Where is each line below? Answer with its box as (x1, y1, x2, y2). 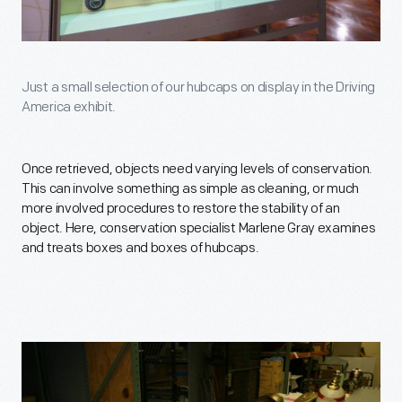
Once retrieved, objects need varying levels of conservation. (22, 161, 373, 179)
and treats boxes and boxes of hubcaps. (22, 240, 259, 258)
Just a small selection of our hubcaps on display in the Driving (22, 79, 376, 97)
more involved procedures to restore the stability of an (22, 200, 340, 218)
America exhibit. (22, 99, 117, 117)
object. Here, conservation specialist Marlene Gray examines (22, 220, 376, 238)
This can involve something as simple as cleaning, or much (22, 180, 359, 198)
